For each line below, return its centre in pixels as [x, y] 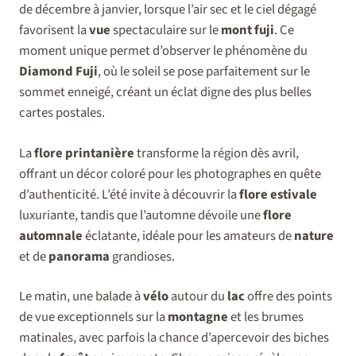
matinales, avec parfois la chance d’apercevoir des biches [174, 338]
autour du [198, 297]
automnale [51, 236]
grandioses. [142, 256]
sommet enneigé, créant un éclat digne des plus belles [165, 92]
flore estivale [278, 194]
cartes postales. [62, 112]
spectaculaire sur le [166, 30]
